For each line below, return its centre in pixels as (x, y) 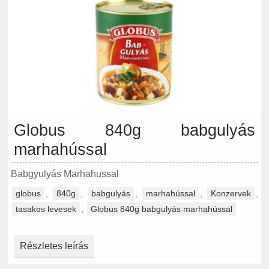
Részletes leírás (54, 246)
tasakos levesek (46, 209)
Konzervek (231, 193)
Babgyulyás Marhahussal (65, 174)
